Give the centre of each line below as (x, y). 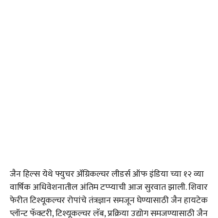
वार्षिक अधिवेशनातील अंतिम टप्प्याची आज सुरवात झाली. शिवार (109, 188)
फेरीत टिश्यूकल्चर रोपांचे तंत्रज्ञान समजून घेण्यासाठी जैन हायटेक (109, 201)
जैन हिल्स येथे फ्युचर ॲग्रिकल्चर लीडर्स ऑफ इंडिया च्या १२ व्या (107, 174)
